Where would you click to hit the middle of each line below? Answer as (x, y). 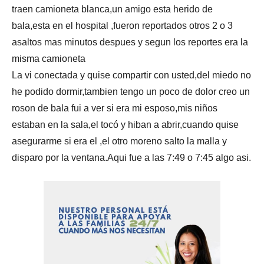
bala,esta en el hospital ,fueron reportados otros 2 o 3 (122, 25)
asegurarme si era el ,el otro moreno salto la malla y (119, 141)
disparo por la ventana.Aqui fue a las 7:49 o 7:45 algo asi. (131, 157)
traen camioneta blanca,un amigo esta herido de (112, 9)
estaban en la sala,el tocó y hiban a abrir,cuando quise (125, 124)
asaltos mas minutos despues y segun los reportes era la (130, 42)
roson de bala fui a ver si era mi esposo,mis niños (115, 108)
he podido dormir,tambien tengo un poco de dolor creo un (131, 91)
